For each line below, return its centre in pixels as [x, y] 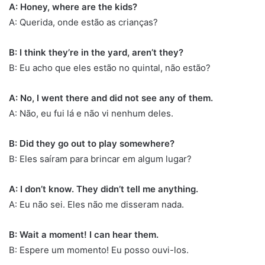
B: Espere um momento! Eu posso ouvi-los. [99, 250]
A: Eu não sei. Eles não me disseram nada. [96, 204]
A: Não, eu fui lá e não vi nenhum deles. [91, 113]
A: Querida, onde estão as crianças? [83, 22]
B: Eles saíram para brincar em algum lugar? [100, 159]
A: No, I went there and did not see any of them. [111, 98]
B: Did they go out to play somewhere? [92, 143]
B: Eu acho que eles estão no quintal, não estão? [110, 67]
